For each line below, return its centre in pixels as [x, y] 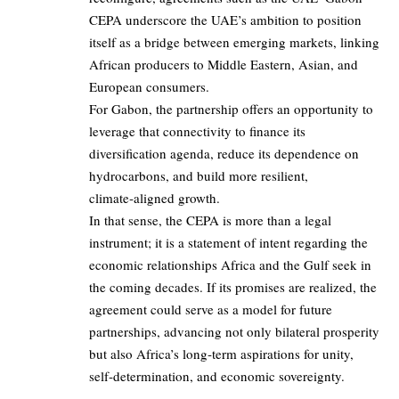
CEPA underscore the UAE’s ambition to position [225, 20]
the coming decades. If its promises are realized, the [233, 287]
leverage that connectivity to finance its [197, 131]
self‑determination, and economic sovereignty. [217, 376]
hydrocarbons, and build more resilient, [199, 176]
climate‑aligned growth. [155, 198]
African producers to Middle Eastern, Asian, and [224, 65]
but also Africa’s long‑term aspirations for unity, [221, 354]
